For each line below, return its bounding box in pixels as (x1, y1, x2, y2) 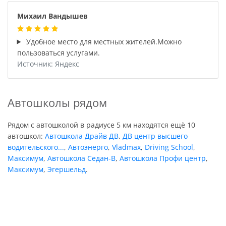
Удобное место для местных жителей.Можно (24, 36, 182, 46)
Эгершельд (47, 164, 86, 175)
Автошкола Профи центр (120, 153, 206, 163)
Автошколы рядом (8, 95, 107, 111)
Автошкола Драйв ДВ (45, 131, 119, 141)
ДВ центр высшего (123, 131, 188, 141)
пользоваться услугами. (17, 47, 100, 58)
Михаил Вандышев (17, 11, 88, 21)
